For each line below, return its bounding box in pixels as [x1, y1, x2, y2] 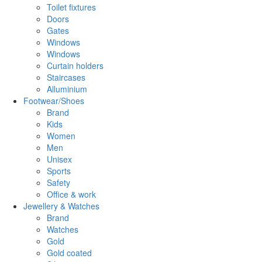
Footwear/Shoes [23, 94, 84, 106]
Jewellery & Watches [23, 199, 99, 212]
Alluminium [47, 82, 87, 95]
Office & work [47, 188, 96, 200]
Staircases [47, 71, 85, 83]
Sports [47, 164, 71, 177]
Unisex [47, 153, 72, 165]
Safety [47, 176, 70, 188]
